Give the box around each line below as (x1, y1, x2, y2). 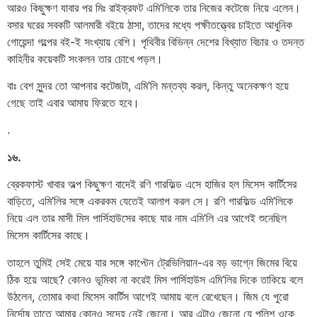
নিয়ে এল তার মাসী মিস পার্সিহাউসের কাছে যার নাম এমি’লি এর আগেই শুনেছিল (7, 211, 287, 226)
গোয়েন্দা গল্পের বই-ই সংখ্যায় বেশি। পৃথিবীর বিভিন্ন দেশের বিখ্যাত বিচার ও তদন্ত (7, 34, 304, 49)
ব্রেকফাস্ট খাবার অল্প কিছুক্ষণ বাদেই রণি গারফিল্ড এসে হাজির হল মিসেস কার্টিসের (7, 177, 296, 192)
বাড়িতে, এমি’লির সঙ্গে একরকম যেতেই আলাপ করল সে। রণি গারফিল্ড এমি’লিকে (7, 194, 293, 209)
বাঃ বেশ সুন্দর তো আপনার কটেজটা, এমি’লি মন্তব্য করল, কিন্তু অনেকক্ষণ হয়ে (7, 78, 289, 93)
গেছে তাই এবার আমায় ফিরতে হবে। (7, 95, 139, 110)
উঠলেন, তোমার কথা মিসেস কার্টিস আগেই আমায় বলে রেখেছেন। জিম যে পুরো (7, 289, 289, 304)
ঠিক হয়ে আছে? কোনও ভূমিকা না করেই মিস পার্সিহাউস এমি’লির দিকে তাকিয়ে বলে (7, 272, 303, 287)
